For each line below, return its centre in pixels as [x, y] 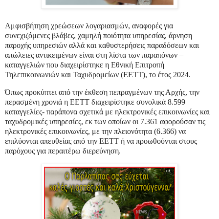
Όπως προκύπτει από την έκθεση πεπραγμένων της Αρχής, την [102, 92]
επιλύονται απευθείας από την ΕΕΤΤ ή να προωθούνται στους [101, 141]
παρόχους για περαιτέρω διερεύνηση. [63, 151]
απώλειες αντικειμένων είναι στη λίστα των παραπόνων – [94, 55]
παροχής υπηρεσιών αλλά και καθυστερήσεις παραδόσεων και [102, 45]
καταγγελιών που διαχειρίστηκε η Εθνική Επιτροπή [85, 65]
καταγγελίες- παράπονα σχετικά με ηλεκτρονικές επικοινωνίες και [107, 112]
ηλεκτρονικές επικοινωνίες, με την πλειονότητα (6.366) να [95, 131]
